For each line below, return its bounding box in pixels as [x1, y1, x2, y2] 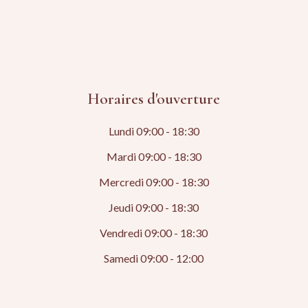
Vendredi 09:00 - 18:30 [100, 226, 208, 240]
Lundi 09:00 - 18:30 [108, 124, 199, 138]
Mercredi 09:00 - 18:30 [98, 175, 209, 189]
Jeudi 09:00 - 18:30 [109, 201, 199, 214]
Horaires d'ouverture [87, 89, 221, 109]
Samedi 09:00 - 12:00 [104, 252, 204, 265]
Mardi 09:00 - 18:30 [106, 150, 201, 164]
